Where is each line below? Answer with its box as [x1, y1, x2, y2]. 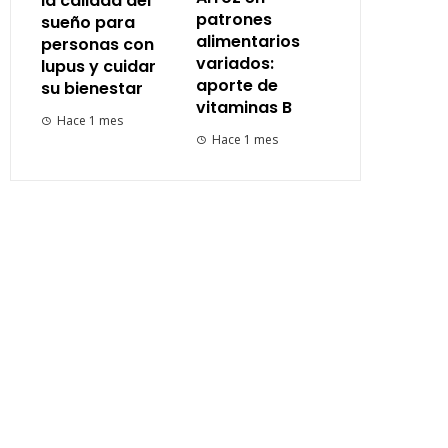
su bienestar [41, 77, 143, 101]
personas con [41, 33, 154, 57]
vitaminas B [195, 96, 292, 120]
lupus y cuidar [41, 55, 156, 79]
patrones [195, 8, 272, 32]
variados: [195, 52, 274, 76]
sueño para [41, 11, 135, 35]
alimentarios [195, 30, 300, 54]
